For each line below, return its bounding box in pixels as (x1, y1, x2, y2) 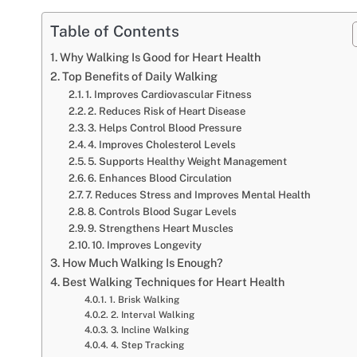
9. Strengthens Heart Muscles (88, 222, 234, 234)
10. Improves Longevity (92, 238, 202, 251)
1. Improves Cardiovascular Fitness (85, 88, 253, 100)
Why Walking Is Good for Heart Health (59, 49, 261, 64)
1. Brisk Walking (108, 293, 179, 305)
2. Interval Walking (110, 308, 194, 320)
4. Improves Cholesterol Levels (88, 138, 237, 151)
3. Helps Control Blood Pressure (88, 121, 242, 134)
